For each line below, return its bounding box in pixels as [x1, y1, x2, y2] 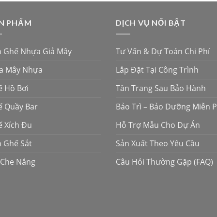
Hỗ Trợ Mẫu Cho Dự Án [116, 120, 200, 131]
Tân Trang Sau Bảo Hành [116, 83, 206, 94]
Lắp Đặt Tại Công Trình [116, 64, 199, 76]
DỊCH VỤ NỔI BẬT [116, 17, 186, 27]
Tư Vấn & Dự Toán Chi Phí [116, 46, 210, 57]
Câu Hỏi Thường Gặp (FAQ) [116, 156, 213, 168]
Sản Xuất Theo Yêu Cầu [116, 138, 200, 149]
